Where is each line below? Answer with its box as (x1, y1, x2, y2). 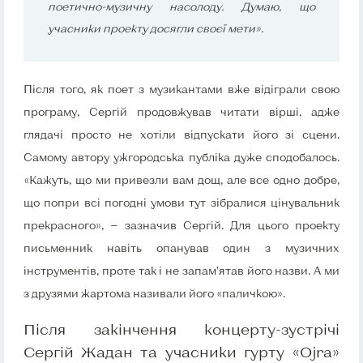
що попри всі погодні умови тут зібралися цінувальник (23, 196, 340, 210)
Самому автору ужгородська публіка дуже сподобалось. (23, 151, 340, 164)
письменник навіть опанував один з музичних (23, 241, 340, 255)
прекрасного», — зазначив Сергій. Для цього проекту (23, 219, 340, 233)
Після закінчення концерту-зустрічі (23, 320, 340, 339)
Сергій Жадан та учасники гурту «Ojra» (23, 343, 340, 361)
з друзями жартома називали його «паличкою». (23, 287, 285, 301)
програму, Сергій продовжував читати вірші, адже (23, 105, 340, 119)
